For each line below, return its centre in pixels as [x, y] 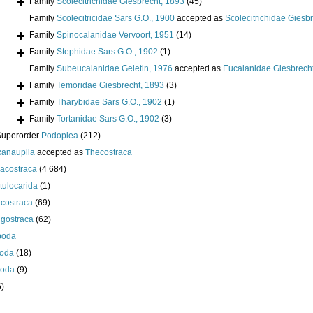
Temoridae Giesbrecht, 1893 [110, 86]
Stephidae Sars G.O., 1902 [107, 52]
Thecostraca [109, 153]
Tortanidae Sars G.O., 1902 [108, 119]
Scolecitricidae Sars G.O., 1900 [116, 19]
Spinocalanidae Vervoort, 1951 [115, 35]
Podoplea [60, 136]
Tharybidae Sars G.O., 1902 [109, 102]
